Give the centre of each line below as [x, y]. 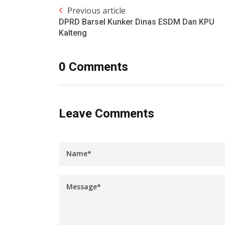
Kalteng [73, 33]
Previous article [96, 11]
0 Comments [93, 67]
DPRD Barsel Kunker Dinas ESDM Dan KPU [137, 22]
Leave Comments [106, 114]
